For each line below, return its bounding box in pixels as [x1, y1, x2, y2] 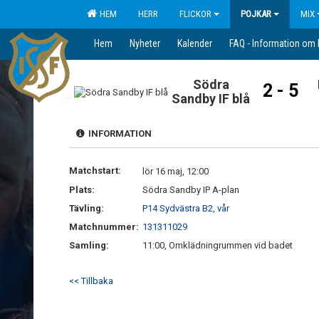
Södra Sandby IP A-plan [142, 184, 239, 195]
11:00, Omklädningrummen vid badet [142, 240, 293, 251]
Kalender [177, 38, 212, 49]
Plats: [69, 184, 95, 195]
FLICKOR [179, 9, 211, 19]
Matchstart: [69, 165, 121, 176]
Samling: [69, 240, 109, 251]
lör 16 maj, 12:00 [142, 166, 209, 177]
